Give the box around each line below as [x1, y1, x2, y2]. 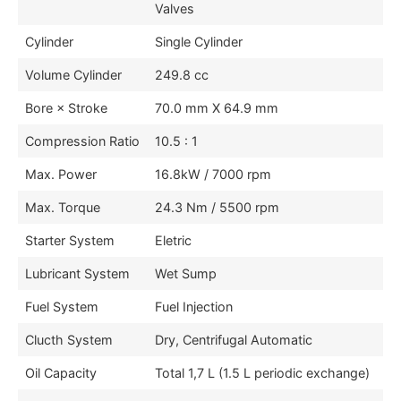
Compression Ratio [25, 133, 140, 149]
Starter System [25, 233, 115, 249]
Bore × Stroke [25, 100, 107, 116]
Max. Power [25, 166, 97, 183]
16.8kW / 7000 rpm [155, 166, 271, 183]
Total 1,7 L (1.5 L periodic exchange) [155, 365, 370, 381]
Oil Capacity [25, 365, 97, 381]
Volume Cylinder [25, 67, 122, 83]
